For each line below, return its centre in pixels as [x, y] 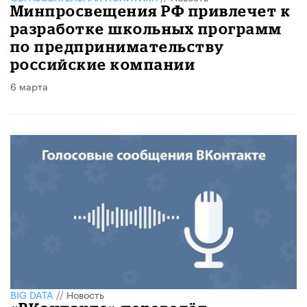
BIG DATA [32, 294]
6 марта [29, 85]
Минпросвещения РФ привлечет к [151, 10]
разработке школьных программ [146, 28]
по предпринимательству [118, 46]
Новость [85, 294]
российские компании [103, 64]
